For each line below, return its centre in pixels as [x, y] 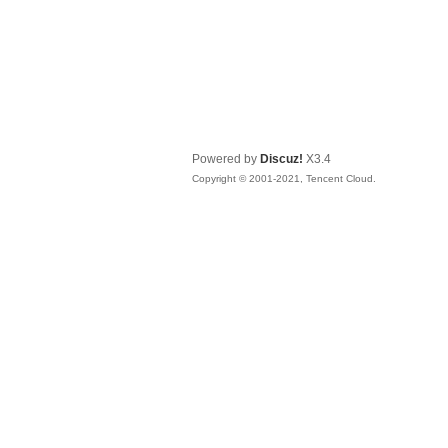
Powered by [226, 159]
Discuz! [281, 159]
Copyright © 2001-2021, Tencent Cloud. [284, 178]
